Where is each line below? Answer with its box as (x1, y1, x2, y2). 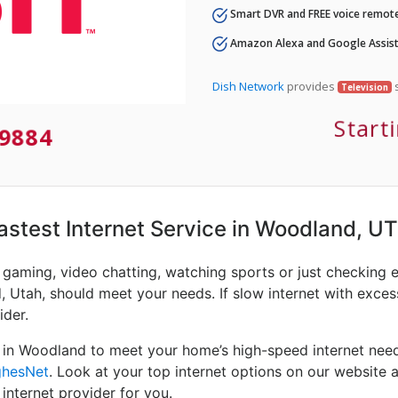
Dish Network (212, 77, 284, 94)
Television (340, 81, 388, 93)
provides (284, 77, 338, 94)
